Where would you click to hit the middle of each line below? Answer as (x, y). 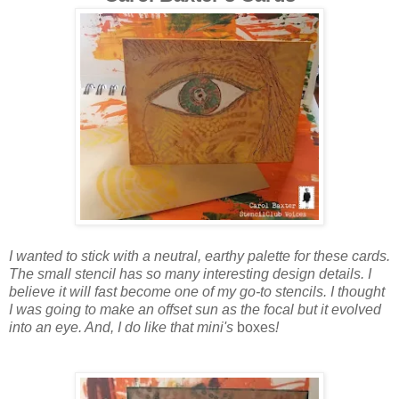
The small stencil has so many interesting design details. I (190, 273)
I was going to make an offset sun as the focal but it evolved (195, 309)
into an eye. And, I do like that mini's (123, 327)
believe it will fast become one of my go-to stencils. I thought (197, 291)
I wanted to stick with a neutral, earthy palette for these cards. (199, 256)
